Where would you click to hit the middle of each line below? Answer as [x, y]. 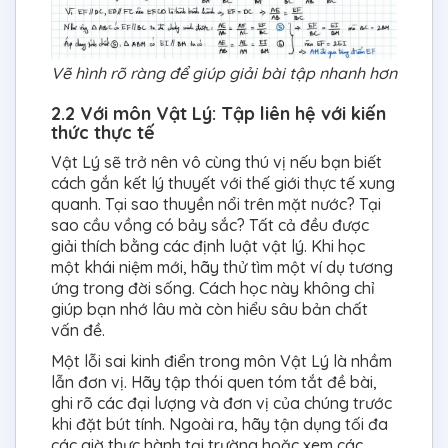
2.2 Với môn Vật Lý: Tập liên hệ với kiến [218, 113]
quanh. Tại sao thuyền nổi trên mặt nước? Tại [216, 203]
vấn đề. [78, 329]
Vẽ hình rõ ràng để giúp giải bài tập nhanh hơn [224, 72]
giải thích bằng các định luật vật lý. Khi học [208, 245]
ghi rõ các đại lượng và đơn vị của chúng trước [221, 402]
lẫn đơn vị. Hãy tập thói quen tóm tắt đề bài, [214, 381]
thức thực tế [103, 132]
